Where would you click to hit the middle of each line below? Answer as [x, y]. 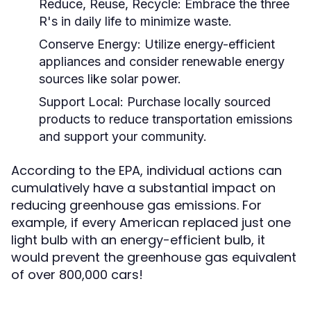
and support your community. [123, 136]
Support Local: [81, 102]
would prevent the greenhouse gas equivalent [154, 257]
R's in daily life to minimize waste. [135, 21]
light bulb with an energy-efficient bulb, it [138, 240]
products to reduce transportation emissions [166, 119]
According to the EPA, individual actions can [146, 170]
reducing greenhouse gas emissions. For [136, 205]
